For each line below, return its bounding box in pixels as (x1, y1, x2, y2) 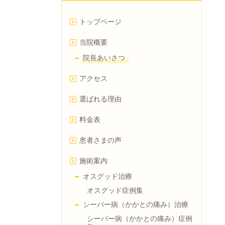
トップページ (79, 18, 122, 27)
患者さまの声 (79, 136, 122, 145)
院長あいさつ (83, 54, 125, 63)
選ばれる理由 (79, 95, 122, 104)
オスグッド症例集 (87, 186, 143, 195)
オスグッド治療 (83, 172, 132, 181)
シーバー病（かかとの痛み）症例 (87, 214, 192, 223)
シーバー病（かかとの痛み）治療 (83, 200, 188, 209)
